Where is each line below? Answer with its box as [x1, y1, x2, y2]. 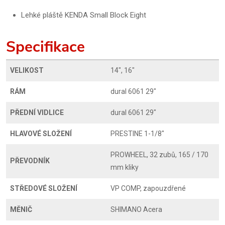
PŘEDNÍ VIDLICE [10, 108, 64, 117]
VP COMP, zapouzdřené [110, 184, 186, 192]
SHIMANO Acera [110, 205, 162, 213]
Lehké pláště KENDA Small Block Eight [21, 11, 146, 20]
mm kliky [110, 163, 139, 171]
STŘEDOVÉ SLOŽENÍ [10, 184, 77, 192]
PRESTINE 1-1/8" [110, 130, 164, 138]
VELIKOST [10, 66, 44, 74]
